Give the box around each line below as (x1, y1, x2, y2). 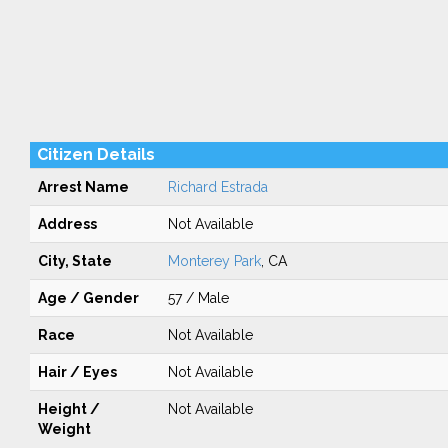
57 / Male (167, 290, 229, 306)
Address (37, 216, 97, 232)
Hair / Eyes (37, 364, 117, 380)
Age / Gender (37, 290, 139, 306)
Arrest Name (37, 179, 129, 195)
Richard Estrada (167, 179, 268, 195)
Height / (37, 401, 100, 417)
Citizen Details (36, 145, 155, 164)
